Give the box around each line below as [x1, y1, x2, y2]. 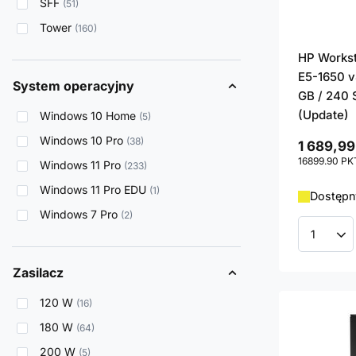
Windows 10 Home [40, 109, 136, 123]
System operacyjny [13, 78, 134, 95]
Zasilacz [13, 265, 64, 281]
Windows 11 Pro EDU [40, 183, 146, 197]
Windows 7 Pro [40, 207, 118, 222]
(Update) [298, 107, 349, 123]
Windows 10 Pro [40, 133, 123, 148]
